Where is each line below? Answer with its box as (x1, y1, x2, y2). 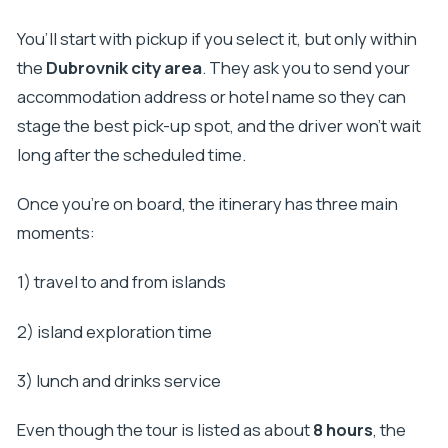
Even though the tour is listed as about (16, 417, 313, 441)
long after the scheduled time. (16, 143, 246, 167)
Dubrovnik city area (45, 56, 202, 80)
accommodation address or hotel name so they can (16, 85, 406, 109)
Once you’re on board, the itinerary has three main (16, 192, 398, 216)
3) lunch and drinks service (16, 368, 221, 392)
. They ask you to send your (201, 56, 410, 80)
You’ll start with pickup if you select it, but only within (16, 27, 417, 51)
